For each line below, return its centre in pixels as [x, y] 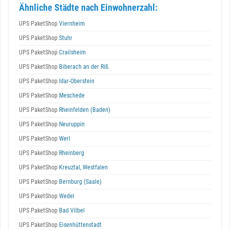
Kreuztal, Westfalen [83, 167]
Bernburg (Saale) [80, 182]
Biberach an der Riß [83, 67]
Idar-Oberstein [76, 81]
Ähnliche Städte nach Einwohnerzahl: [88, 7]
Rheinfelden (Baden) [84, 110]
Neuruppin [71, 124]
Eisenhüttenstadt [80, 225]
